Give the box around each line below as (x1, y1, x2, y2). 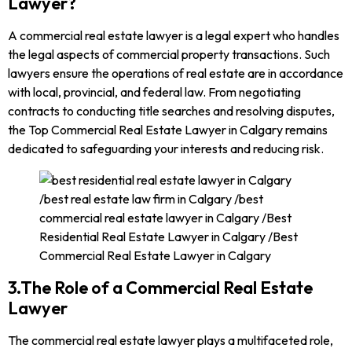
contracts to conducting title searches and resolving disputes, (8, 103, 335, 119)
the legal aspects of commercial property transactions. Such (8, 46, 330, 63)
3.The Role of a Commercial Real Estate (8, 277, 313, 299)
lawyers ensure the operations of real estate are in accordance (8, 65, 343, 82)
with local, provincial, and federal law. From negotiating (8, 84, 301, 101)
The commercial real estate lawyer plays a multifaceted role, (8, 332, 333, 349)
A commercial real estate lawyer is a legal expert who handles (8, 27, 339, 44)
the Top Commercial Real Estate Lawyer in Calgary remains (8, 122, 328, 138)
